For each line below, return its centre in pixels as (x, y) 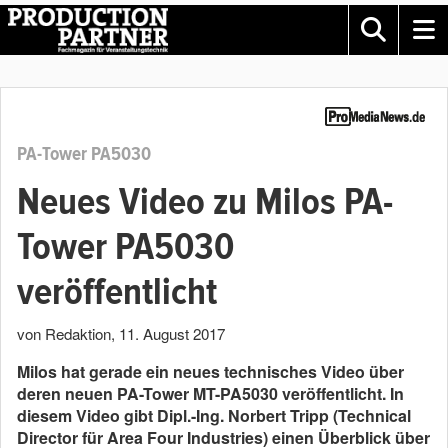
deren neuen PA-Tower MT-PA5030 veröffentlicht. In (210, 393)
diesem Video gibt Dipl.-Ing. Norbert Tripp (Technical (214, 415)
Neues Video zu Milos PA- (205, 202)
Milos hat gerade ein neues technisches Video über (210, 371)
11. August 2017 (172, 333)
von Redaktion (64, 333)
